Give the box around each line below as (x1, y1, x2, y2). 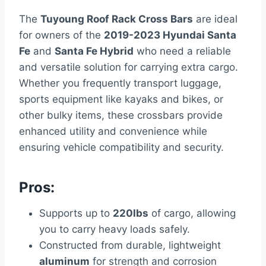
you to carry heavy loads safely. (39, 223, 190, 236)
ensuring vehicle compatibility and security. (19, 141, 224, 154)
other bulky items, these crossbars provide (19, 109, 223, 122)
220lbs (113, 207, 148, 220)
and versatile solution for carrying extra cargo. (19, 61, 238, 74)
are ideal (193, 13, 237, 26)
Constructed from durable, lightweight (39, 239, 221, 252)
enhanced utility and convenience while (19, 125, 207, 138)
